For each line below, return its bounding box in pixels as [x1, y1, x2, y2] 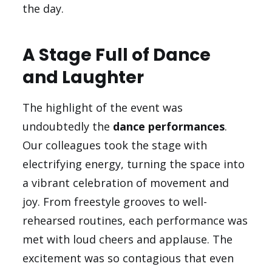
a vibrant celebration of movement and [22, 175, 229, 191]
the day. [22, 1, 64, 16]
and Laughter [22, 66, 144, 90]
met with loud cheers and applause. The [22, 232, 233, 247]
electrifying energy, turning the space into [22, 157, 245, 172]
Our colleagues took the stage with [22, 138, 208, 153]
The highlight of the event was [22, 100, 183, 115]
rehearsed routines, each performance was [22, 213, 248, 228]
